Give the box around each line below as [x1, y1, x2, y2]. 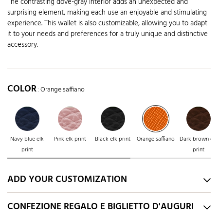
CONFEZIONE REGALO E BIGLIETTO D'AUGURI [7, 200, 194, 215]
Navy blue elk [10, 134, 44, 145]
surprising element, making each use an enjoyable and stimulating [7, 7, 207, 19]
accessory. [7, 39, 38, 51]
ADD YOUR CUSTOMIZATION [7, 172, 127, 187]
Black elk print [95, 134, 130, 145]
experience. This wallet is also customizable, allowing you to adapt [7, 18, 207, 30]
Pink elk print [54, 134, 86, 145]
